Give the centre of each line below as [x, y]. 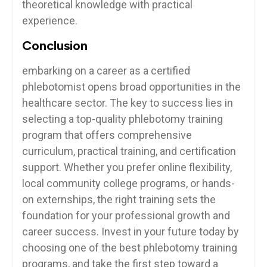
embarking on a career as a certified [106, 71]
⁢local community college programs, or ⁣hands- [128, 184]
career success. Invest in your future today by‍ [130, 232]
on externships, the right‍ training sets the [119, 200]
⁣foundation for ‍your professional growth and [126, 216]
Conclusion [55, 46]
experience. [49, 21]
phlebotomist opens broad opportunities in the [131, 87]
